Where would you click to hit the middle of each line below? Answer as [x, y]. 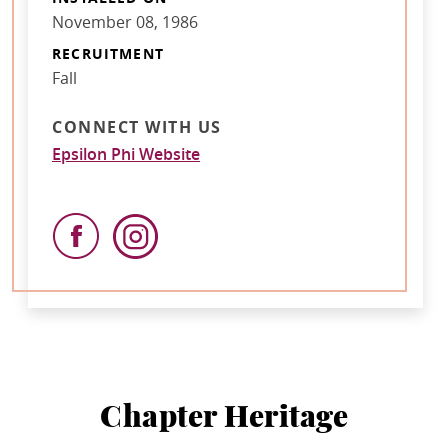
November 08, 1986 [125, 21]
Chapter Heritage [224, 417]
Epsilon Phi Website [126, 154]
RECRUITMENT [108, 54]
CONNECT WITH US [137, 127]
